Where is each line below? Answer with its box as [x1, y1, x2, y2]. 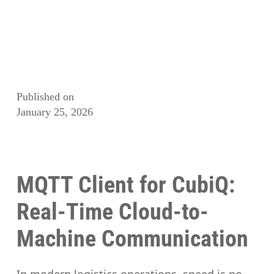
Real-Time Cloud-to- [17, 198, 209, 226]
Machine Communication [17, 225, 249, 253]
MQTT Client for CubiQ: [17, 171, 235, 199]
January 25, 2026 [17, 106, 94, 119]
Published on [17, 91, 75, 103]
